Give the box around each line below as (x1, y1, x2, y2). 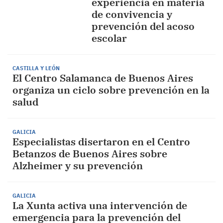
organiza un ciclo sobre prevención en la (12, 83, 210, 97)
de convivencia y (91, 7, 172, 21)
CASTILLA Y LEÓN (12, 65, 60, 72)
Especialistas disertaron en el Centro (12, 135, 190, 148)
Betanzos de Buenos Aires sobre (12, 147, 167, 160)
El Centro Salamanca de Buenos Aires (12, 71, 193, 85)
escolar (91, 31, 127, 45)
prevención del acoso (91, 19, 195, 33)
